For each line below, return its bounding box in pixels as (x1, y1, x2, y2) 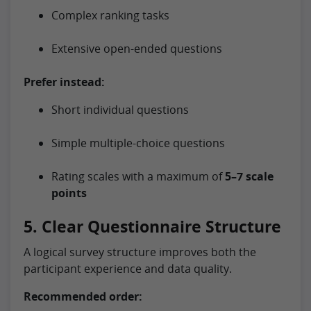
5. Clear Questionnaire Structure (24, 215, 281, 237)
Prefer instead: (24, 74, 105, 90)
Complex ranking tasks (51, 7, 169, 23)
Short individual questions (51, 101, 189, 117)
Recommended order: (24, 288, 142, 304)
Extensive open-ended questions (51, 40, 222, 56)
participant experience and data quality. (24, 260, 232, 276)
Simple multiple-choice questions (51, 135, 225, 151)
